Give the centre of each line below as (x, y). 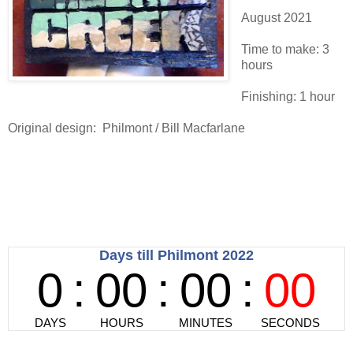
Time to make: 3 (285, 49)
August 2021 (276, 17)
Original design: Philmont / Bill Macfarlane (126, 128)
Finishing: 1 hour (288, 96)
